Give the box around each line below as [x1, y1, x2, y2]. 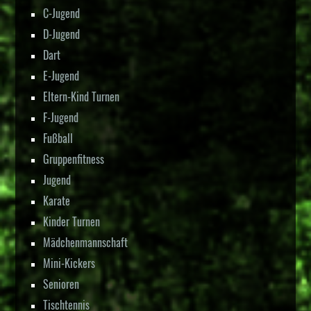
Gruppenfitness [43, 151, 105, 168]
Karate [43, 192, 71, 210]
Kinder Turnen [43, 213, 101, 230]
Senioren [43, 276, 80, 293]
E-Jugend [43, 67, 80, 85]
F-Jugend [43, 109, 79, 126]
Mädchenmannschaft [43, 234, 128, 251]
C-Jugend [43, 5, 81, 22]
